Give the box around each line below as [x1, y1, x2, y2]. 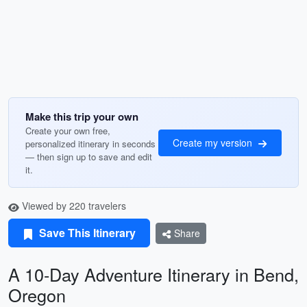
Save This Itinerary [36, 225, 136, 241]
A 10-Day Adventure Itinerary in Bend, [8, 262, 299, 286]
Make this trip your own [25, 109, 138, 124]
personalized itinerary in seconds [25, 137, 156, 150]
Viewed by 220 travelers [19, 199, 126, 212]
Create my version [173, 135, 255, 149]
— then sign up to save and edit [25, 150, 152, 163]
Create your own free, [25, 124, 110, 137]
